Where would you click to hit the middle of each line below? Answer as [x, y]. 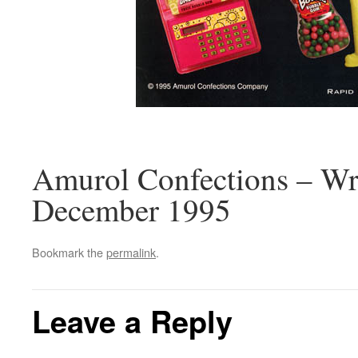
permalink [131, 252]
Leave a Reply [132, 321]
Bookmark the [69, 252]
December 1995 [131, 209]
